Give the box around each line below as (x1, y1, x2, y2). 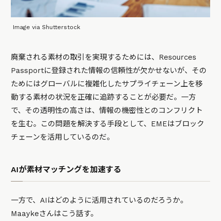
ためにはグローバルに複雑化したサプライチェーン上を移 (11, 79, 203, 88)
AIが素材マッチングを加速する (11, 164, 122, 174)
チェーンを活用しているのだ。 (11, 132, 114, 142)
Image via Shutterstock (13, 23, 81, 31)
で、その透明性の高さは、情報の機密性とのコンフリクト (11, 106, 203, 115)
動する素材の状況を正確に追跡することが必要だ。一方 (11, 92, 196, 102)
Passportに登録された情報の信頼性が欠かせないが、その (11, 66, 207, 75)
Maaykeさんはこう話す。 (11, 209, 98, 218)
